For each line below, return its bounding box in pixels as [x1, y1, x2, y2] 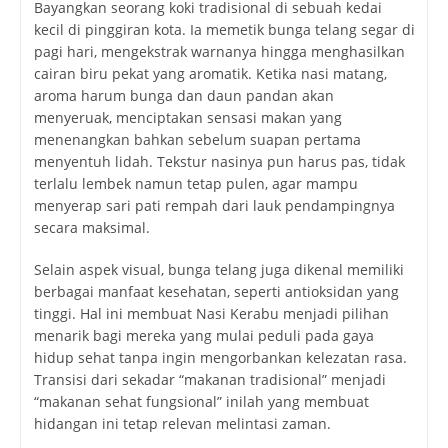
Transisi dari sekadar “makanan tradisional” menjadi [33, 370, 386, 390]
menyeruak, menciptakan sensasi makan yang [33, 108, 342, 128]
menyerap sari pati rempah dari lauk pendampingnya [33, 196, 395, 216]
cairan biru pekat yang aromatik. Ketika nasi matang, [33, 64, 387, 84]
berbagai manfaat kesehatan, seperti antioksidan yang [33, 282, 399, 302]
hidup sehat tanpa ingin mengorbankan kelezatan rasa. [33, 348, 407, 368]
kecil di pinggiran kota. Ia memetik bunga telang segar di [33, 20, 415, 40]
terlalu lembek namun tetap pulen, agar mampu [33, 174, 358, 194]
